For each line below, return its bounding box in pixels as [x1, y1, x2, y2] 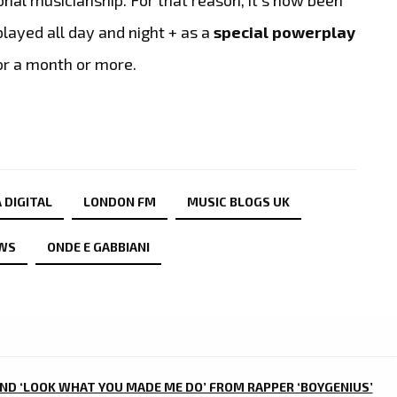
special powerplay [214, 21, 356, 42]
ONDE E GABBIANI [46, 239, 150, 255]
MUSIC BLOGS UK [187, 194, 290, 210]
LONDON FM [83, 194, 156, 210]
